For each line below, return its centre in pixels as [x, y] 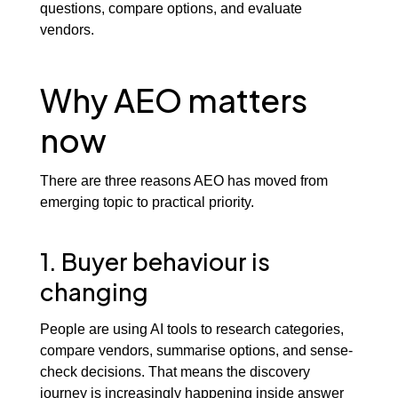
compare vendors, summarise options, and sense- [196, 350]
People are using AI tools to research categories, [191, 329]
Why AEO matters [173, 100]
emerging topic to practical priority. [147, 201]
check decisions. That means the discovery [175, 371]
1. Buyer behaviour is [155, 261]
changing [94, 291]
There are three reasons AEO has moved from [183, 180]
